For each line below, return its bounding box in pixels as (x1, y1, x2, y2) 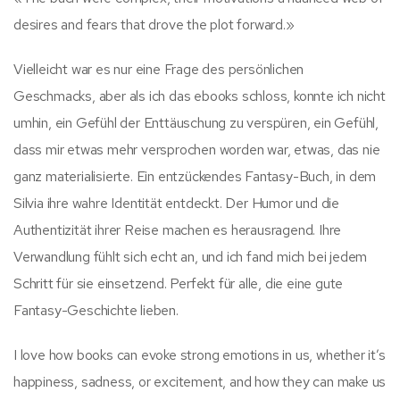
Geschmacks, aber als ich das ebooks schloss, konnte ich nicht (13, 86, 386, 105)
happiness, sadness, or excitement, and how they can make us (13, 371, 387, 391)
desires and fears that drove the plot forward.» (13, 14, 295, 34)
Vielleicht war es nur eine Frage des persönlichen (13, 59, 304, 79)
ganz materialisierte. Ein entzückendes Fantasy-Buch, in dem (13, 166, 377, 186)
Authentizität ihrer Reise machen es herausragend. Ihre (13, 220, 342, 239)
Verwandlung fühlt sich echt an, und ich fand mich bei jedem (13, 246, 368, 266)
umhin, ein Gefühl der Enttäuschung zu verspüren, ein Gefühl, (13, 112, 379, 132)
